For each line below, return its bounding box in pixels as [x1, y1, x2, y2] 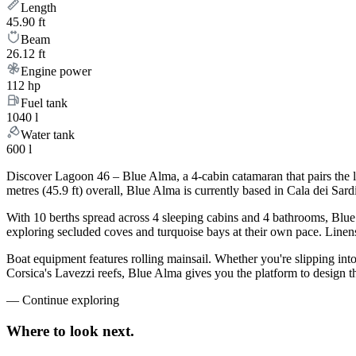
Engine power [21, 64, 91, 79]
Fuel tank [21, 96, 68, 110]
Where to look [6, 323, 99, 340]
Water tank [21, 128, 75, 142]
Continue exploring [22, 293, 119, 308]
